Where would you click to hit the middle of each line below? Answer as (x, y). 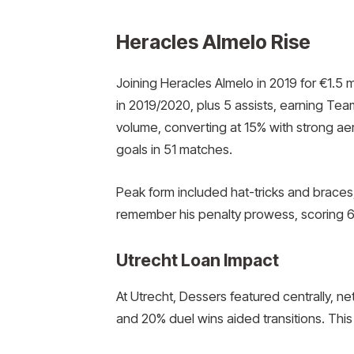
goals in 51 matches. (174, 149)
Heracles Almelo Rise (213, 42)
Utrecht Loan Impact (197, 260)
